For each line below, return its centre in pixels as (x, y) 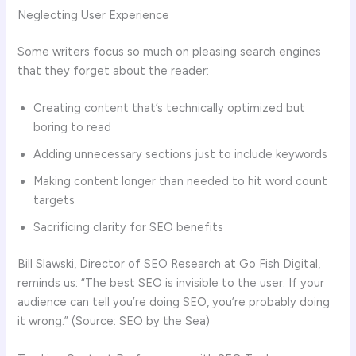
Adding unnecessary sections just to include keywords (181, 155)
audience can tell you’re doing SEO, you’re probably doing (174, 302)
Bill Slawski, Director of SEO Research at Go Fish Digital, (169, 264)
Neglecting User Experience (94, 15)
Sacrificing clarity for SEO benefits (129, 228)
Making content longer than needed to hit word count (181, 182)
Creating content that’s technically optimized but (170, 108)
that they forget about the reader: (114, 71)
